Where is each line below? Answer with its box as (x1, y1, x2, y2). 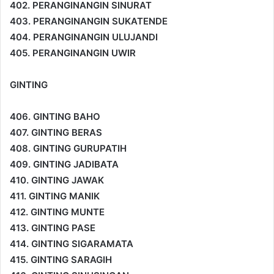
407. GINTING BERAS (10, 126, 102, 138)
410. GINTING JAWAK (10, 174, 104, 186)
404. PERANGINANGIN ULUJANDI (10, 31, 158, 43)
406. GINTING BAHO (10, 110, 100, 122)
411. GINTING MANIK (10, 190, 100, 202)
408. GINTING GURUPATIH (10, 142, 127, 154)
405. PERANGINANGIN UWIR (10, 46, 136, 59)
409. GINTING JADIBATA (10, 158, 119, 170)
